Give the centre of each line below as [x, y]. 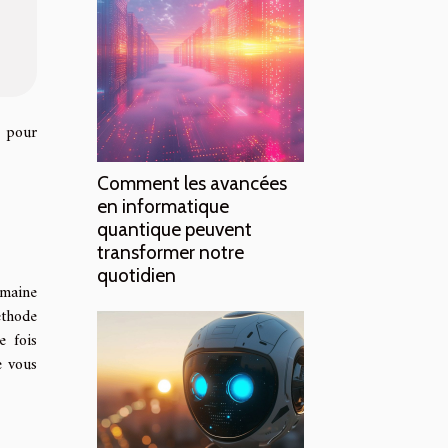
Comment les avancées [192, 183]
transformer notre [170, 252]
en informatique [163, 206]
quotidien [136, 275]
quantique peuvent [174, 229]
